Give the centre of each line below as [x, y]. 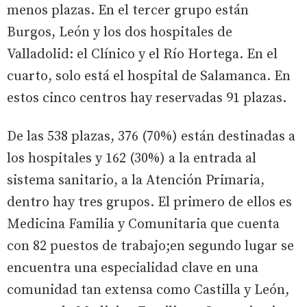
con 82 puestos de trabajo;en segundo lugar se [150, 246]
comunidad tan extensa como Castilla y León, [148, 290]
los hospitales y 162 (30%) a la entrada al [132, 158]
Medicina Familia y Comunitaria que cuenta [143, 224]
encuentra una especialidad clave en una [133, 268]
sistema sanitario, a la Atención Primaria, [136, 180]
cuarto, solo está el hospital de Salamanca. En [149, 76]
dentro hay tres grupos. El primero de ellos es [149, 202]
